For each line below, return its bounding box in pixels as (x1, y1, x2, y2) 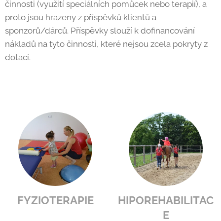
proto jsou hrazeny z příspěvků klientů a (5, 12, 156, 22)
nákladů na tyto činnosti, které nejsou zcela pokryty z (5, 39, 208, 49)
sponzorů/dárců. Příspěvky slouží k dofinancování (5, 26, 195, 36)
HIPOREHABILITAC (118, 194, 214, 207)
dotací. (5, 52, 31, 62)
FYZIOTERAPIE (17, 194, 94, 207)
